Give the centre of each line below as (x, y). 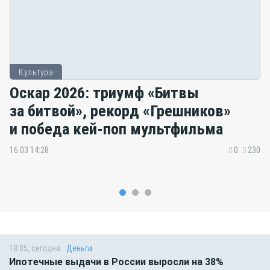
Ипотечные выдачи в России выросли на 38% (116, 262)
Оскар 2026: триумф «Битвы (104, 92)
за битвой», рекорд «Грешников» (120, 110)
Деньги (79, 249)
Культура (36, 73)
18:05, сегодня (35, 249)
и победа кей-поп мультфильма (116, 128)
